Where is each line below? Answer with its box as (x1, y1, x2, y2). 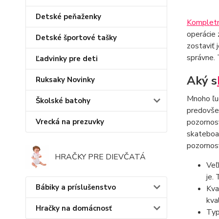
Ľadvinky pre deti (36, 54, 98, 64)
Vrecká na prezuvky (36, 117, 104, 127)
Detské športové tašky (36, 33, 117, 43)
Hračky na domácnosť (36, 203, 112, 213)
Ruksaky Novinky (36, 75, 95, 85)
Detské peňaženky (36, 12, 101, 22)
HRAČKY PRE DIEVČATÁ (55, 152, 146, 162)
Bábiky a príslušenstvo (36, 182, 116, 192)
